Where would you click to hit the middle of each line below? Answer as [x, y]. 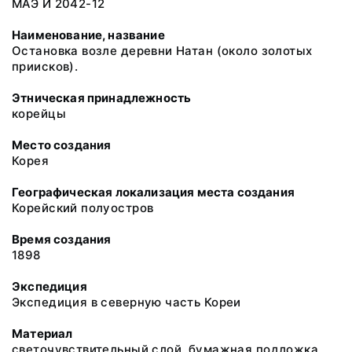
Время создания [62, 239]
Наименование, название [88, 35]
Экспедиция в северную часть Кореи [126, 302]
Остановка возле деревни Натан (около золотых [162, 51]
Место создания [62, 145]
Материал [42, 334]
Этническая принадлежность [102, 98]
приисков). [45, 66]
